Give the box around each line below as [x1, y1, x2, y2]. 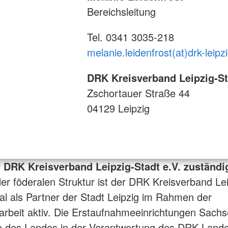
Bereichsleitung [87, 4, 156, 19]
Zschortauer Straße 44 [87, 85, 190, 101]
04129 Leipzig [87, 101, 150, 116]
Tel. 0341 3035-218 [87, 30, 174, 45]
